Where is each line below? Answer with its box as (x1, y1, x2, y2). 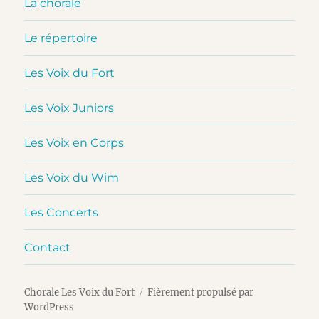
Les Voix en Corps (24, 135, 125, 150)
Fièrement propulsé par (147, 286, 254, 299)
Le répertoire (24, 31, 98, 45)
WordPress (24, 301, 75, 314)
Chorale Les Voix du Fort (24, 286, 135, 299)
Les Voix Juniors (24, 100, 115, 115)
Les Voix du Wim (24, 170, 120, 184)
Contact (24, 240, 71, 254)
